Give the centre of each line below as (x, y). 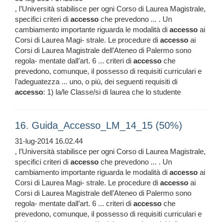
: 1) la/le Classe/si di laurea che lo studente (112, 92)
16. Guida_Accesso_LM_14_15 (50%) (99, 126)
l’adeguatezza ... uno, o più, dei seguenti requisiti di (96, 82)
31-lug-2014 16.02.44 (49, 141)
